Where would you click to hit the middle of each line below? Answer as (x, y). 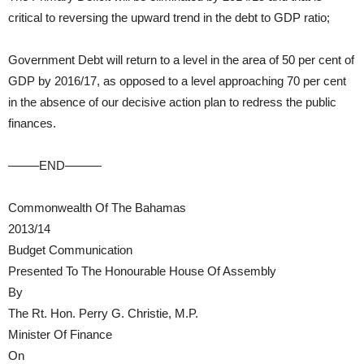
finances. (32, 123)
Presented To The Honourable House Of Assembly (142, 271)
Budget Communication (70, 250)
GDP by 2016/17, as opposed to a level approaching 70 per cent (177, 81)
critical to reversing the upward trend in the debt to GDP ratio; (169, 17)
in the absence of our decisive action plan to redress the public (172, 102)
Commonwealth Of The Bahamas (97, 208)
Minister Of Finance (60, 334)
